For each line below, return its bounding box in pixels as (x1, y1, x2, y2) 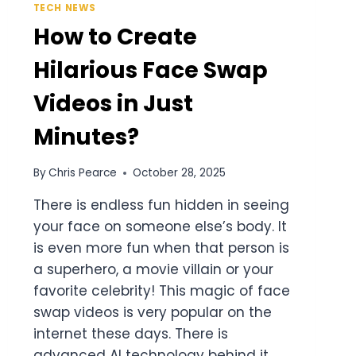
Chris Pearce (48, 165, 117, 181)
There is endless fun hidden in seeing (33, 195, 289, 215)
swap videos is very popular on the (33, 303, 272, 323)
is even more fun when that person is (33, 238, 289, 258)
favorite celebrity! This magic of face (33, 281, 290, 301)
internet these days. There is (33, 324, 228, 344)
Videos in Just (33, 87, 193, 119)
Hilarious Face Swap (33, 54, 268, 86)
